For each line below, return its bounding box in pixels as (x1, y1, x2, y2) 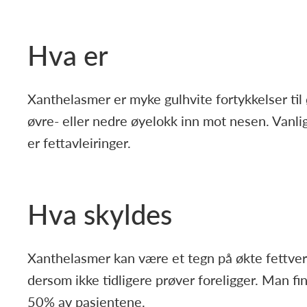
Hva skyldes (27, 194, 172, 233)
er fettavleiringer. (27, 133, 131, 152)
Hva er (27, 35, 108, 74)
